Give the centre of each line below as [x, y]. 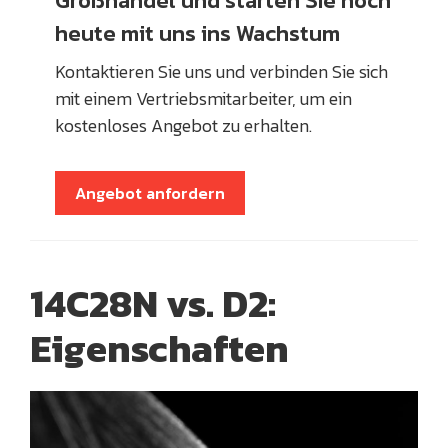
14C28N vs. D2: [153, 303]
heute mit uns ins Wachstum [197, 33]
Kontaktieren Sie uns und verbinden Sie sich [221, 71]
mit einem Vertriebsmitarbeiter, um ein [203, 98]
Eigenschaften [159, 348]
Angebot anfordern [150, 192]
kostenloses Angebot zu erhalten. [185, 125]
